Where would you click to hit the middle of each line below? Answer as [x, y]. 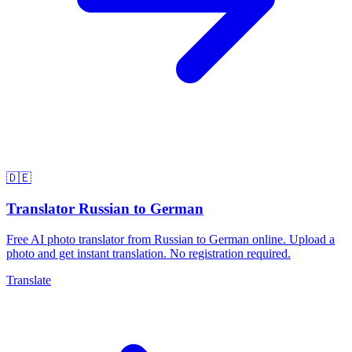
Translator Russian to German [105, 209]
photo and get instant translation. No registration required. [148, 253]
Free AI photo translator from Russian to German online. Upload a [170, 239]
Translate [29, 280]
